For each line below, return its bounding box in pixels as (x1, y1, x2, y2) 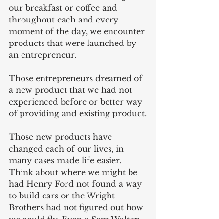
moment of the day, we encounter (9, 26, 147, 36)
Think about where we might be (9, 167, 140, 177)
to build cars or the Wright (9, 190, 117, 200)
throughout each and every (9, 14, 121, 24)
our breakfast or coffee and (9, 2, 120, 13)
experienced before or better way (9, 96, 145, 107)
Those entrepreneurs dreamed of (9, 73, 145, 83)
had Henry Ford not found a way (9, 178, 144, 189)
